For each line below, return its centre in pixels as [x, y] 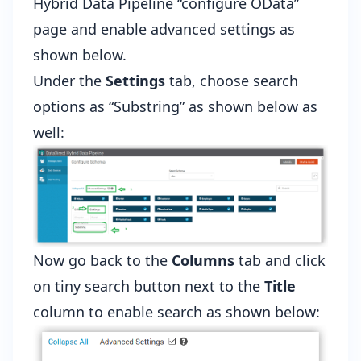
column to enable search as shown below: [176, 312]
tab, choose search [232, 81]
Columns [203, 261]
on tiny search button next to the [149, 286]
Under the [69, 81]
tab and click [280, 261]
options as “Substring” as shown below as [175, 107]
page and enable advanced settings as [164, 29]
